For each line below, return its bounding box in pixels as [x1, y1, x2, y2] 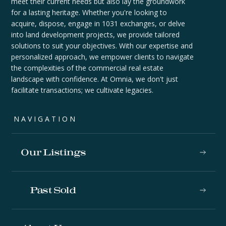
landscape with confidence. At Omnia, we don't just [11, 74, 179, 84]
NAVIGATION [14, 114, 78, 124]
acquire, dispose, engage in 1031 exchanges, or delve [11, 19, 186, 29]
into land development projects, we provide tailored [11, 30, 180, 40]
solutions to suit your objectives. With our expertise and [11, 41, 193, 51]
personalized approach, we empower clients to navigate [11, 52, 194, 62]
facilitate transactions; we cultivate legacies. [11, 85, 154, 95]
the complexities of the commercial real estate [11, 63, 164, 73]
